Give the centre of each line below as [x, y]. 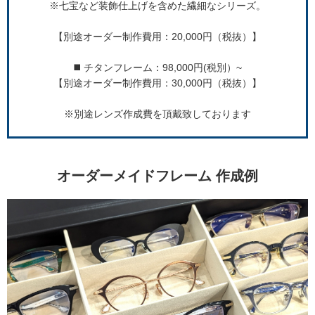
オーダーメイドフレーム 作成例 [157, 176]
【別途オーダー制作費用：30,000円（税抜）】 [157, 83]
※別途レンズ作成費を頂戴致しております [157, 114]
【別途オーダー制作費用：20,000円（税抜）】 [157, 37]
